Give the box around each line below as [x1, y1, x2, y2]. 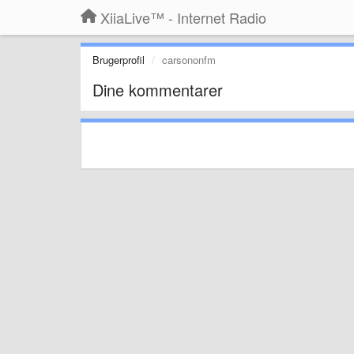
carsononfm [162, 52, 216, 67]
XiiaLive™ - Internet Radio [100, 7, 266, 28]
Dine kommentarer [92, 78, 223, 101]
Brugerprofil [92, 52, 145, 67]
